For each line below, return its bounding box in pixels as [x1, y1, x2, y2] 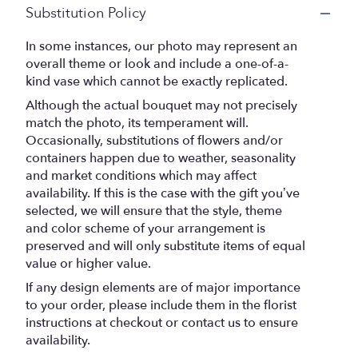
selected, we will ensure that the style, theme [26, 202, 282, 220]
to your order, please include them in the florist [26, 296, 296, 314]
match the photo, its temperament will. [26, 114, 249, 132]
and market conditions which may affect [26, 167, 257, 185]
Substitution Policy [26, 3, 146, 23]
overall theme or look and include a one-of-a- [26, 55, 288, 73]
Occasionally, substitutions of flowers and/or [26, 132, 283, 149]
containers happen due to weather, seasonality [26, 149, 296, 167]
